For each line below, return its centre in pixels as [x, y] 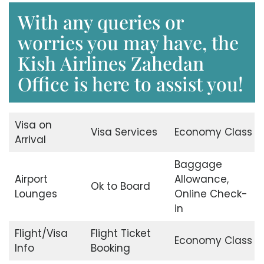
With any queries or [101, 21]
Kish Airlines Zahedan [111, 62]
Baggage [198, 164]
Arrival [30, 139]
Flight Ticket [121, 233]
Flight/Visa [41, 233]
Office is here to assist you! [131, 83]
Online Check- [211, 194]
